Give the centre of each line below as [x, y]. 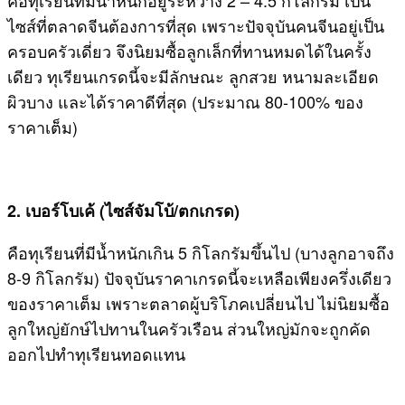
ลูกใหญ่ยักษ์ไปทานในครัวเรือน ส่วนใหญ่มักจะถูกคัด [189, 328]
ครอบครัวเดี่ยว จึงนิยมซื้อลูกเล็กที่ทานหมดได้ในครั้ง [189, 50]
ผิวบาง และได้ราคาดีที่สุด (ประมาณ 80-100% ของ [185, 101]
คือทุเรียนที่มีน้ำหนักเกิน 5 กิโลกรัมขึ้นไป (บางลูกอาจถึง [201, 252]
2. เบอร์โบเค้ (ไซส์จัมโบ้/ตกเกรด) [123, 210]
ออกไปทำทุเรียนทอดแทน [96, 353]
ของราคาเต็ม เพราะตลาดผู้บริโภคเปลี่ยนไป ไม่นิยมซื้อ [198, 302]
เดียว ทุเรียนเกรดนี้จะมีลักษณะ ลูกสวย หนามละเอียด [193, 75]
